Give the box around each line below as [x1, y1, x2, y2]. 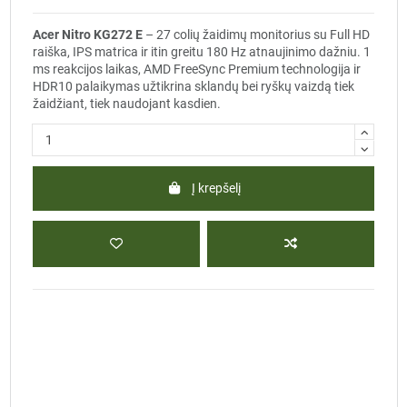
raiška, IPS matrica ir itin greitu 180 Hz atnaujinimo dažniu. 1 [33, 44, 371, 59]
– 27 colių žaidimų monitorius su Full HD [143, 26, 370, 42]
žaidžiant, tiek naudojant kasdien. [33, 95, 221, 111]
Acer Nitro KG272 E [33, 26, 143, 42]
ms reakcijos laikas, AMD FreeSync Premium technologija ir [33, 61, 361, 76]
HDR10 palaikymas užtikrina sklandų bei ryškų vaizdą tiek [33, 78, 354, 94]
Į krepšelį [191, 181, 241, 196]
